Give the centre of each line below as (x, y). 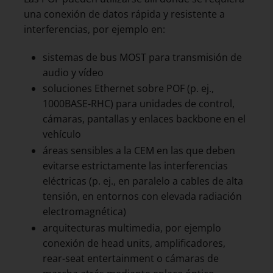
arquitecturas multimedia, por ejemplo (132, 228)
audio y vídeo (73, 72)
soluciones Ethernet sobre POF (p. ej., (128, 89)
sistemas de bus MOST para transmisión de (142, 57)
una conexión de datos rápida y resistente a (124, 14)
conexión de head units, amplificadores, (134, 243)
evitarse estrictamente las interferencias (135, 165)
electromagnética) (84, 211)
